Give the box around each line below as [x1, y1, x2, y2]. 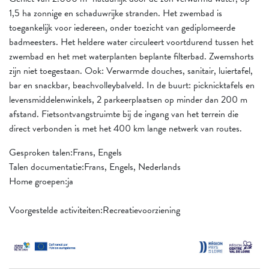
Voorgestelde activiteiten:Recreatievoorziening [9, 202, 180, 217]
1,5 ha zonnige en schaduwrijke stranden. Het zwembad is [9, 5, 222, 20]
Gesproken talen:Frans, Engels [9, 145, 122, 160]
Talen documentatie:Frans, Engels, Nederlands [9, 159, 181, 174]
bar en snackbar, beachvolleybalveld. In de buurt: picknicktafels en [9, 77, 255, 92]
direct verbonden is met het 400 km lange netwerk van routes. [9, 121, 242, 136]
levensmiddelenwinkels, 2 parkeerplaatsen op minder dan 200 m [9, 92, 247, 107]
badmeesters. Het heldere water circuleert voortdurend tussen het [9, 34, 253, 49]
